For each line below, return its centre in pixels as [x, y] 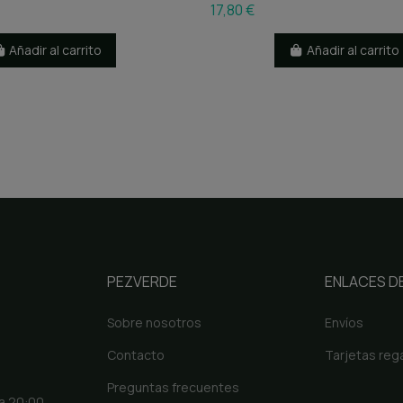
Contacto [135, 354]
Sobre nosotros [154, 322]
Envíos [345, 322]
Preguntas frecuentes [173, 387]
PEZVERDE [142, 281]
